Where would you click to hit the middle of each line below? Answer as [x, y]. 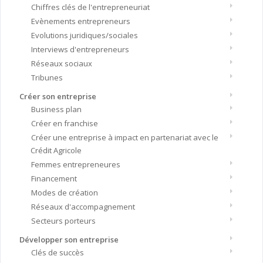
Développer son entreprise [69, 240]
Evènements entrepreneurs [80, 21]
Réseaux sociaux [61, 64]
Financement [54, 179]
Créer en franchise [64, 124]
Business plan [56, 109]
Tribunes [47, 78]
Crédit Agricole [56, 151]
